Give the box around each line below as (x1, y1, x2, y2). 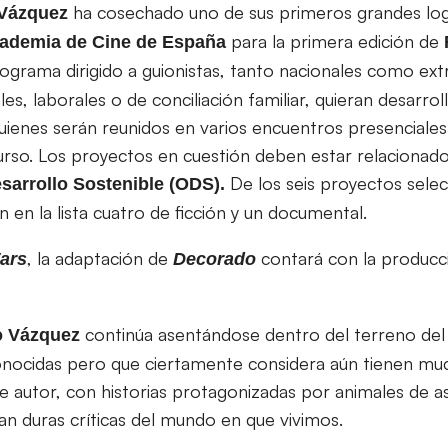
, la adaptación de (27, 246, 173, 269)
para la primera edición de (226, 29, 444, 52)
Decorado (173, 248, 256, 269)
